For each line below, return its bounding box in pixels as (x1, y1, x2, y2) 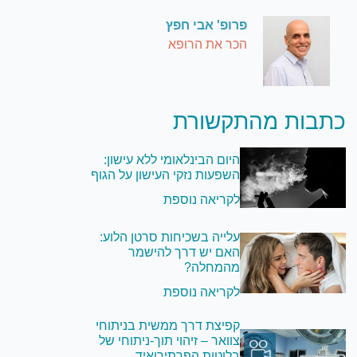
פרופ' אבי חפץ (166, 18, 248, 33)
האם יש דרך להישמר (128, 245, 241, 260)
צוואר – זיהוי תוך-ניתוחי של (99, 334, 241, 348)
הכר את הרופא (168, 37, 248, 52)
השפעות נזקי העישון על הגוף (91, 167, 241, 182)
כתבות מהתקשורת (173, 109, 346, 135)
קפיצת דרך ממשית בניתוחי (96, 319, 241, 333)
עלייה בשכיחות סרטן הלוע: (100, 230, 241, 245)
